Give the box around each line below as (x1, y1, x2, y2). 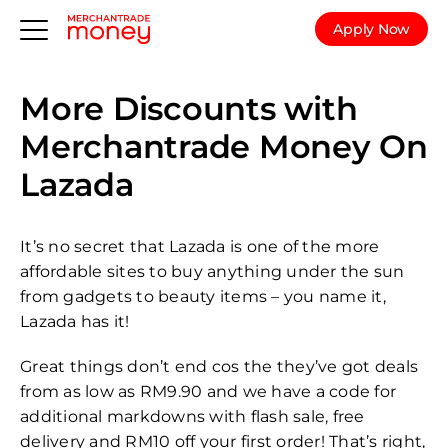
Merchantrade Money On (20, 127, 428, 166)
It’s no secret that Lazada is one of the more (20, 237, 380, 256)
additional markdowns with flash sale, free (20, 407, 365, 426)
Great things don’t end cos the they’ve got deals (20, 357, 418, 376)
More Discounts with (20, 89, 358, 128)
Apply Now (333, 20, 410, 39)
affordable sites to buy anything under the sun (20, 262, 405, 281)
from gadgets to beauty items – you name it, (20, 287, 386, 306)
